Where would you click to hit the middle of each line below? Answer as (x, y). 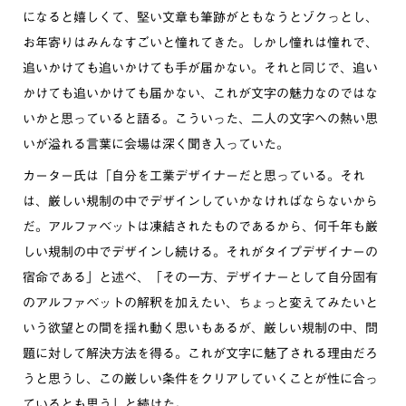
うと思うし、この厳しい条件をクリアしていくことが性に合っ (200, 379)
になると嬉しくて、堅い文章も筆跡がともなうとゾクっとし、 (200, 17)
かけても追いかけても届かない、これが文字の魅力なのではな (200, 93)
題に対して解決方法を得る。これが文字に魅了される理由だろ (200, 353)
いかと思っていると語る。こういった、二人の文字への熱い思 (200, 119)
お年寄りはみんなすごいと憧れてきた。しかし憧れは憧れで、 (200, 43)
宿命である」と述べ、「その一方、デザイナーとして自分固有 (200, 277)
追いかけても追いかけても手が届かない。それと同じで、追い (200, 68)
